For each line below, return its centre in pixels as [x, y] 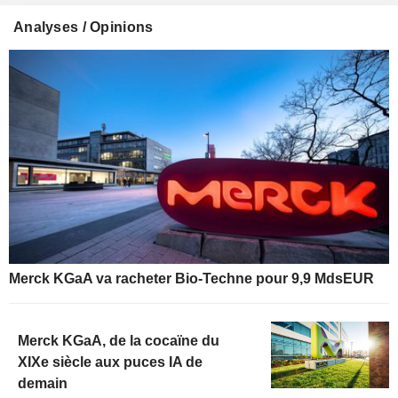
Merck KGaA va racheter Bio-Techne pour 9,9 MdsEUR [191, 279]
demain [43, 384]
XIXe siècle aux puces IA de [110, 362]
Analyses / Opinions [84, 28]
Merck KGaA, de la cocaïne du [119, 341]
